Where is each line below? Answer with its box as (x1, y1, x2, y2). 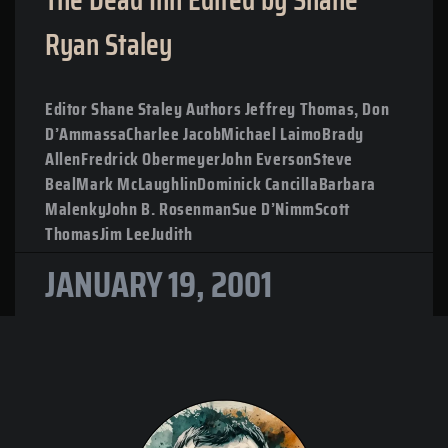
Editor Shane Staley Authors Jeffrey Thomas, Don (45, 94, 390, 123)
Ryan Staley (45, 20, 172, 68)
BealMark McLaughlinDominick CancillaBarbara (45, 169, 376, 198)
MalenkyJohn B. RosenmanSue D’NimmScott (45, 194, 350, 223)
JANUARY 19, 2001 (45, 255, 272, 313)
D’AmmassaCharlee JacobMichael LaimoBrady (45, 119, 365, 148)
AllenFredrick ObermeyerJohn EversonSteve (45, 144, 354, 173)
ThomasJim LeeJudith (45, 219, 193, 248)
